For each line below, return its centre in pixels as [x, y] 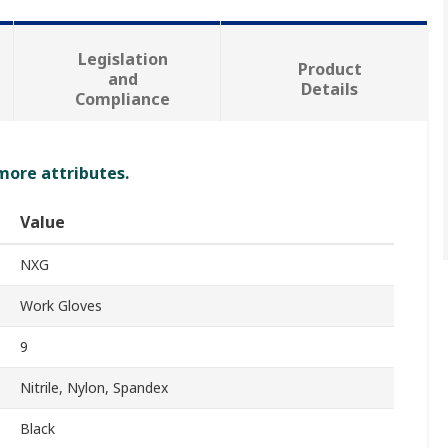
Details [330, 89]
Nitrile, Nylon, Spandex [94, 388]
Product [329, 69]
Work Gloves [61, 306]
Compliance [123, 99]
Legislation [122, 59]
